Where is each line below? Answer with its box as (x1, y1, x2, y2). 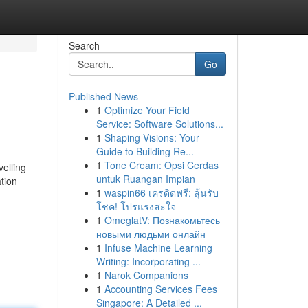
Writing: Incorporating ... (96, 254, 201, 268)
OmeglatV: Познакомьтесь (104, 213, 220, 227)
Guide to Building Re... (96, 144, 194, 158)
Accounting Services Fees (104, 282, 217, 296)
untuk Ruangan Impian (96, 172, 195, 186)
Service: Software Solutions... (96, 117, 223, 131)
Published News (68, 89, 138, 103)
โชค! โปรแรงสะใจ (96, 199, 176, 213)
